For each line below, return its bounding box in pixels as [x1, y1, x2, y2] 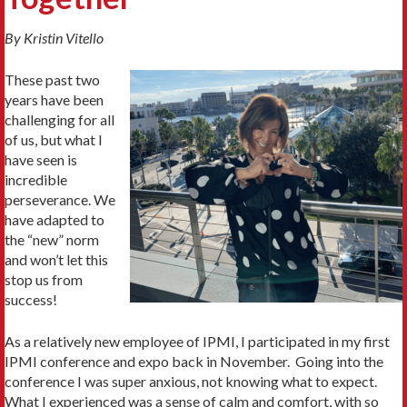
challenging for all [5, 111, 114, 129]
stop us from [5, 271, 83, 289]
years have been [5, 91, 104, 109]
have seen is [5, 151, 77, 169]
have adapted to [5, 211, 104, 229]
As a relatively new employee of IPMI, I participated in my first [5, 333, 390, 351]
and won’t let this [5, 251, 108, 269]
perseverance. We [5, 191, 115, 209]
